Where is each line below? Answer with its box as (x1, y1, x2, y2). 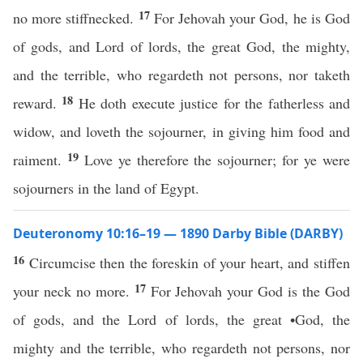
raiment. (13, 150, 67, 169)
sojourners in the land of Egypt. (13, 178, 199, 198)
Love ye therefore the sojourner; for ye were (83, 150, 351, 169)
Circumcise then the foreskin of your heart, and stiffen (28, 253, 351, 272)
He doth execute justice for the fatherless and (78, 93, 351, 113)
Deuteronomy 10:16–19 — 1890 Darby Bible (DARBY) (13, 224, 343, 242)
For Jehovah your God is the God (150, 281, 351, 301)
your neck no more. (13, 281, 135, 301)
